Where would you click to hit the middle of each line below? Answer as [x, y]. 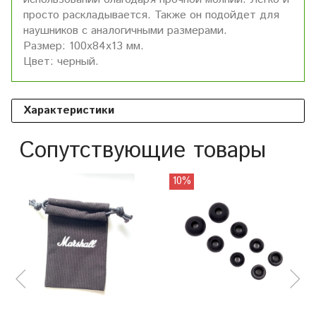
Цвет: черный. [61, 61]
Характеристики [69, 110]
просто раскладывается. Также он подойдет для [151, 15]
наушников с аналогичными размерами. [125, 30]
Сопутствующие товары [143, 151]
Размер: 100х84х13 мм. [84, 46]
